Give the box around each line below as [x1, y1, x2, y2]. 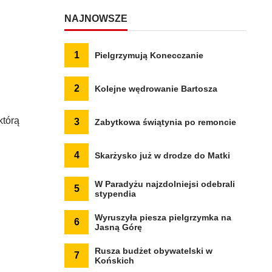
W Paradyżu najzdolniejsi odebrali [95, 179, 235, 189]
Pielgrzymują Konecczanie [95, 50, 203, 60]
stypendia [95, 189, 136, 199]
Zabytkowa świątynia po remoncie [95, 117, 236, 127]
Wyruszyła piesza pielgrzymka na [95, 212, 231, 222]
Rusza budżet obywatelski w [95, 246, 212, 256]
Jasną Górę [95, 222, 142, 232]
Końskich [95, 256, 134, 265]
